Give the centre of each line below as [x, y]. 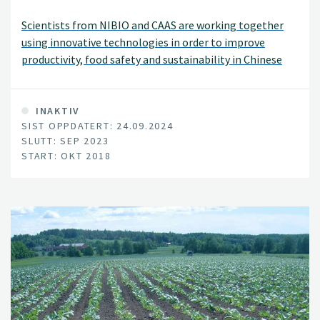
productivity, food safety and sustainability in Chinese [152, 60]
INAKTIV [56, 110]
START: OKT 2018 [66, 155]
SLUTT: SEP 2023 [65, 140]
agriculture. [50, 77]
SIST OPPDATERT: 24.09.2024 [97, 125]
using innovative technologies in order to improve [143, 42]
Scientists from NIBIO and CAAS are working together [152, 25]
